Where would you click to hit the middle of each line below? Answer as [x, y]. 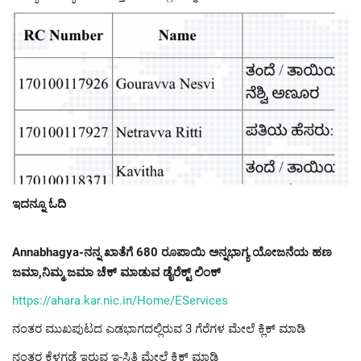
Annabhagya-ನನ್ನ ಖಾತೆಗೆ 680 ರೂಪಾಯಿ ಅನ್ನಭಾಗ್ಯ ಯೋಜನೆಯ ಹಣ [172, 252]
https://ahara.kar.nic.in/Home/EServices [120, 300]
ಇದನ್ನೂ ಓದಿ [39, 203]
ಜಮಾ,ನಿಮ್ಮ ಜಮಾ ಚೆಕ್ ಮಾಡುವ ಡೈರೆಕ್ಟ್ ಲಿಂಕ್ [116, 272]
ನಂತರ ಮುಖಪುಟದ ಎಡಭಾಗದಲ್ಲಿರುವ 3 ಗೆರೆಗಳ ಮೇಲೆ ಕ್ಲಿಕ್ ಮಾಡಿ [159, 328]
